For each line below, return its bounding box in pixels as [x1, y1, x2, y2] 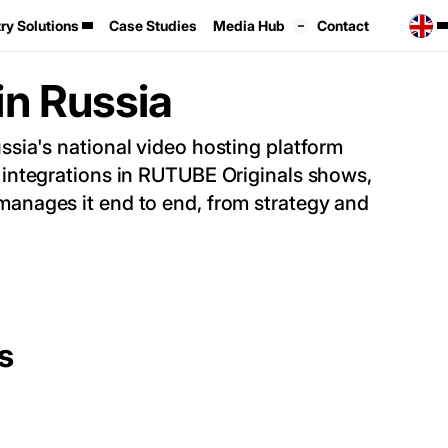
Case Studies [109, 17, 198, 34]
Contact [317, 17, 370, 34]
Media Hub [213, 17, 286, 34]
